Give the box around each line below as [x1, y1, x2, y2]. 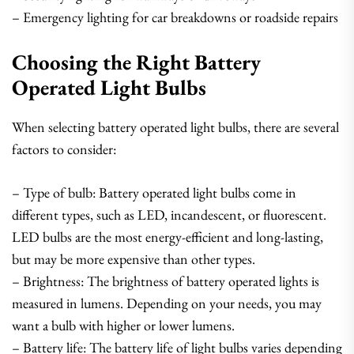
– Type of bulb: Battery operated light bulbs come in [12, 183, 296, 201]
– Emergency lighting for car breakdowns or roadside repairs [12, 8, 338, 26]
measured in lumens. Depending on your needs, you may [12, 294, 322, 312]
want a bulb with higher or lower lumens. [12, 316, 235, 334]
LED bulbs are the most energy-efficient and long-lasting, [12, 228, 323, 246]
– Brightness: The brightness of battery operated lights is [12, 272, 319, 290]
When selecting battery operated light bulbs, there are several [12, 118, 339, 136]
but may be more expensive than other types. [12, 250, 255, 268]
